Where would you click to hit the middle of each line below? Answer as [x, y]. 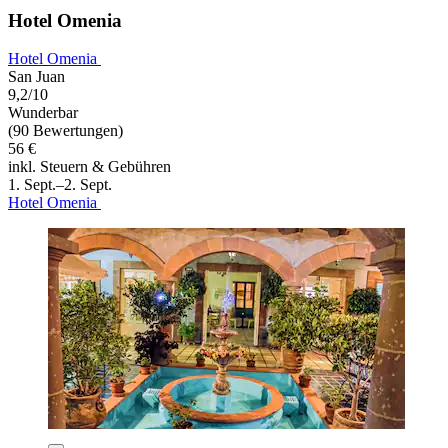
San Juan [36, 77]
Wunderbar [43, 113]
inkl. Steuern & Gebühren [89, 167]
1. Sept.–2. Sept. [60, 185]
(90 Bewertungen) [65, 131]
